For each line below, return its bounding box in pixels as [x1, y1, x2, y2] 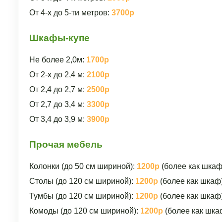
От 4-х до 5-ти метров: [29, 8, 111, 17]
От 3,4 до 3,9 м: [29, 115, 87, 123]
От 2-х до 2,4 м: [29, 70, 87, 79]
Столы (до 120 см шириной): [29, 177, 135, 185]
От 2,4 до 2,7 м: [29, 85, 87, 94]
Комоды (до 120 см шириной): [29, 207, 140, 215]
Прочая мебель [29, 139, 103, 150]
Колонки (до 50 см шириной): [29, 162, 137, 170]
